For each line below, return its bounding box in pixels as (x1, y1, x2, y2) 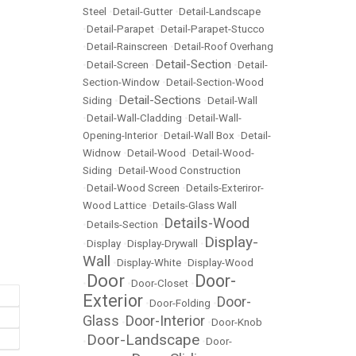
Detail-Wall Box (164, 130, 234, 141)
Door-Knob (211, 316, 262, 328)
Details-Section (87, 219, 158, 230)
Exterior (83, 291, 143, 311)
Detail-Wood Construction (118, 164, 241, 176)
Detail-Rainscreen (87, 41, 168, 52)
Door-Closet (131, 277, 188, 289)
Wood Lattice (83, 199, 146, 211)
